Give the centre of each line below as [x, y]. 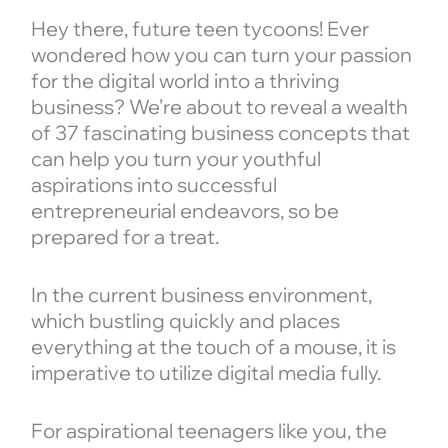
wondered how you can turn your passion [221, 54]
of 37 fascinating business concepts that [220, 132]
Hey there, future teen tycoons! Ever [199, 28]
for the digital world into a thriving [185, 80]
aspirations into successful [153, 184]
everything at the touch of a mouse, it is [213, 346]
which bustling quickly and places [185, 320]
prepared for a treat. [126, 236]
